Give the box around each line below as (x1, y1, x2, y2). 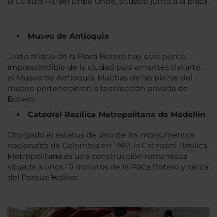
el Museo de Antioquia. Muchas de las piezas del (7, 73, 192, 82)
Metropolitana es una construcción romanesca (7, 151, 187, 161)
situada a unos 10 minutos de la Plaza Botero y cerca (7, 162, 208, 171)
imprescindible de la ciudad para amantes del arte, (7, 62, 202, 72)
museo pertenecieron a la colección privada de (7, 83, 188, 93)
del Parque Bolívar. (7, 172, 79, 182)
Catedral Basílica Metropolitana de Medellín (28, 109, 205, 119)
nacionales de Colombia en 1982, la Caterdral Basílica (7, 140, 207, 150)
